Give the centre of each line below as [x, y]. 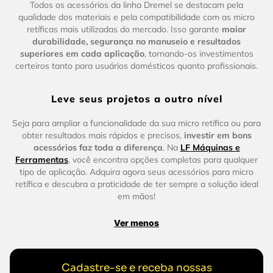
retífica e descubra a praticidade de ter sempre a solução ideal [136, 184]
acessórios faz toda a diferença [98, 147]
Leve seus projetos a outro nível [136, 98]
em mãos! [136, 196]
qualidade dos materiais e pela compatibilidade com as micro [136, 17]
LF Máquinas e [210, 147]
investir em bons [218, 135]
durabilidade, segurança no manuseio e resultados [136, 41]
